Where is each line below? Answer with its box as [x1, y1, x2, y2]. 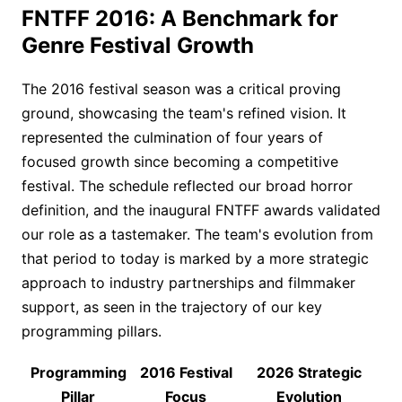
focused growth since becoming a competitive [22, 153, 338, 171]
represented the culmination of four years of [22, 128, 323, 147]
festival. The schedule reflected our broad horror [22, 177, 353, 196]
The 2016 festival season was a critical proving [22, 80, 341, 99]
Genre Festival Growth [22, 32, 254, 59]
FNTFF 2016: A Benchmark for [22, 5, 338, 32]
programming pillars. [22, 322, 162, 341]
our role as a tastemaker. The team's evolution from [22, 225, 373, 244]
